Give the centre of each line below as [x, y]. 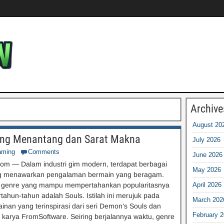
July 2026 [206, 140]
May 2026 [206, 170]
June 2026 [207, 155]
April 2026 [207, 185]
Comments [44, 152]
